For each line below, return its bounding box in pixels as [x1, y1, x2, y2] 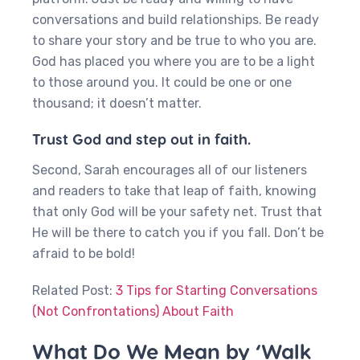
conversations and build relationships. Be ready [32, 12, 319, 27]
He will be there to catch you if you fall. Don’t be [32, 225, 324, 240]
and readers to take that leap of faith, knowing [32, 183, 317, 198]
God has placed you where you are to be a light [32, 54, 315, 69]
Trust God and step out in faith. [32, 130, 251, 147]
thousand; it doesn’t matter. [32, 96, 205, 111]
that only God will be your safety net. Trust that [32, 204, 322, 219]
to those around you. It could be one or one [32, 75, 292, 90]
